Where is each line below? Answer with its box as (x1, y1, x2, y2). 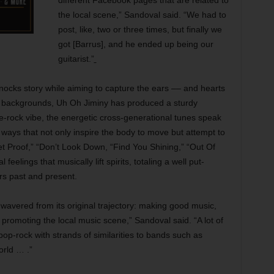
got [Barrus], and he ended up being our (57, 39, 213, 49)
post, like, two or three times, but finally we (57, 24, 222, 34)
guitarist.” (57, 54, 94, 64)
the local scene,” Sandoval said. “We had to (57, 10, 226, 20)
